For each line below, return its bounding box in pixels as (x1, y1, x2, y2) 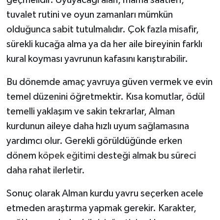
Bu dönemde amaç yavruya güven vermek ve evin (6, 77, 213, 87)
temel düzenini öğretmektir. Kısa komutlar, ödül (6, 91, 205, 102)
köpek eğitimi (38, 150, 95, 161)
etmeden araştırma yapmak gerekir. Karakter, (6, 203, 196, 213)
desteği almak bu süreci (95, 150, 196, 161)
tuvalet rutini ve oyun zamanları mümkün (6, 9, 173, 20)
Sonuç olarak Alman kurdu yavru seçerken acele (6, 188, 203, 198)
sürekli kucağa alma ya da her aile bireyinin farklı (6, 39, 202, 49)
